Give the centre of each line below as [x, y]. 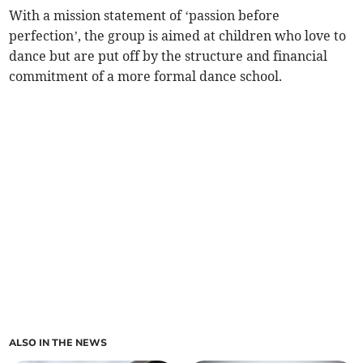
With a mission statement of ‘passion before [145, 16]
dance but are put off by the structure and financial [169, 56]
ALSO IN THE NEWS [58, 343]
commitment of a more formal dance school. [146, 77]
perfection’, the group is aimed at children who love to [178, 36]
